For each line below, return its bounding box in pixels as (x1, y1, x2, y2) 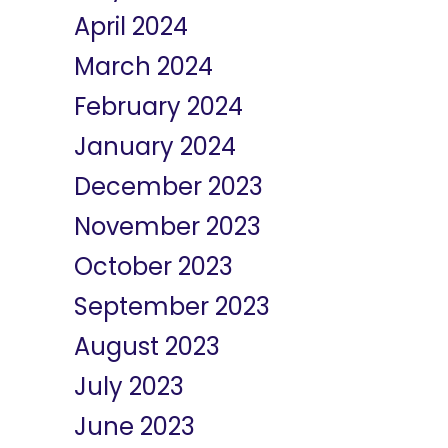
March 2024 (74, 50, 213, 83)
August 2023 (74, 330, 220, 363)
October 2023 (74, 250, 233, 283)
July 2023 (74, 370, 184, 403)
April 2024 (74, 10, 188, 43)
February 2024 (74, 90, 243, 123)
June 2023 (74, 410, 195, 443)
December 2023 (74, 170, 263, 203)
